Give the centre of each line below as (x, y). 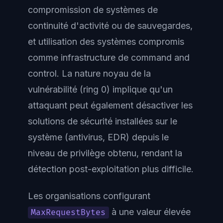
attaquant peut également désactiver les (110, 105)
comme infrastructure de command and (109, 57)
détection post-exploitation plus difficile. (111, 169)
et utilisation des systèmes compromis (106, 41)
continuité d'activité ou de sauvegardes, (110, 25)
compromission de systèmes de (93, 9)
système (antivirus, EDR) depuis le (98, 137)
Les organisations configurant (89, 196)
